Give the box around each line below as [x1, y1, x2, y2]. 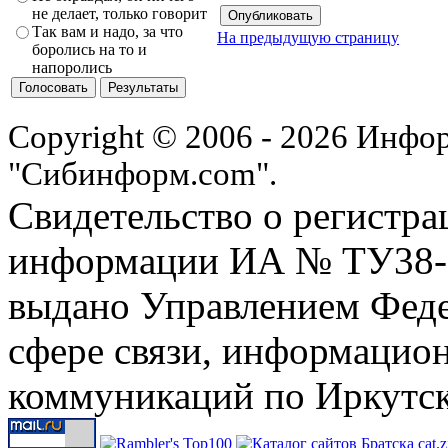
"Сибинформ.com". [8, 156, 277, 192]
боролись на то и [32, 41, 147, 59]
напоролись [32, 59, 112, 77]
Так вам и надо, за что [32, 23, 183, 41]
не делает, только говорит [32, 5, 207, 23]
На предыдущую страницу [217, 28, 399, 46]
